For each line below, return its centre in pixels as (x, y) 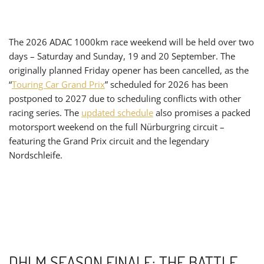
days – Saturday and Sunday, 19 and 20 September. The (122, 56)
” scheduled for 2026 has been (166, 84)
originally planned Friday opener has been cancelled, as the (129, 70)
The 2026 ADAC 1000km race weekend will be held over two (131, 42)
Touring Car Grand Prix (58, 84)
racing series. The (45, 112)
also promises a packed (202, 112)
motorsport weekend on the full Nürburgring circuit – (117, 126)
